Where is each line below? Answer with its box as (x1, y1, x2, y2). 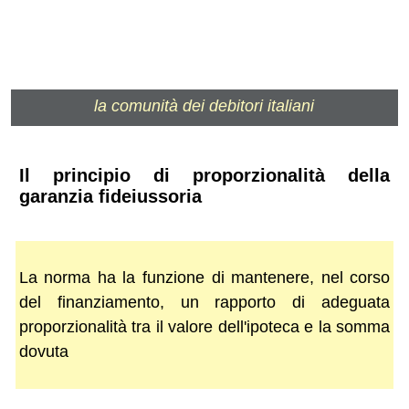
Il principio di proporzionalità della (18, 165, 391, 186)
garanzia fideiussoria (18, 186, 202, 207)
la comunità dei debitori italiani (94, 97, 315, 115)
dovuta (18, 341, 68, 361)
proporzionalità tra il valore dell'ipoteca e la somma (18, 317, 391, 336)
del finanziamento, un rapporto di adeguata (18, 292, 391, 311)
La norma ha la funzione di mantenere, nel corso (18, 267, 391, 287)
